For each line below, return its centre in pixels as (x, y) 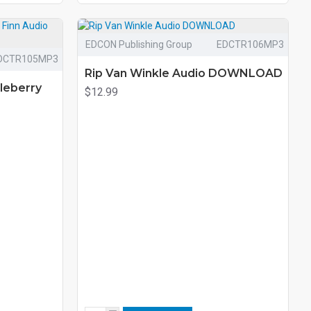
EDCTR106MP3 (250, 44)
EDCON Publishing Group (138, 44)
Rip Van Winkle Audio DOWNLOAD (183, 73)
